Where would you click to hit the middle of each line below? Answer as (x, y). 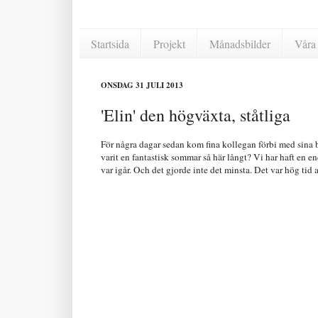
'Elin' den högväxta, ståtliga (196, 115)
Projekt (169, 43)
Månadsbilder (240, 43)
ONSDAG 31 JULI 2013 (142, 86)
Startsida (110, 43)
